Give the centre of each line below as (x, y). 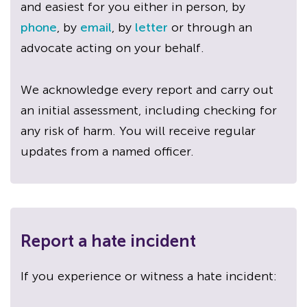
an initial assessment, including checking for (149, 110)
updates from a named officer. (107, 151)
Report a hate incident (108, 241)
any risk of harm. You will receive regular (138, 131)
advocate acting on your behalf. (112, 48)
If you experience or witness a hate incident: (149, 276)
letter (151, 27)
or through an (210, 27)
